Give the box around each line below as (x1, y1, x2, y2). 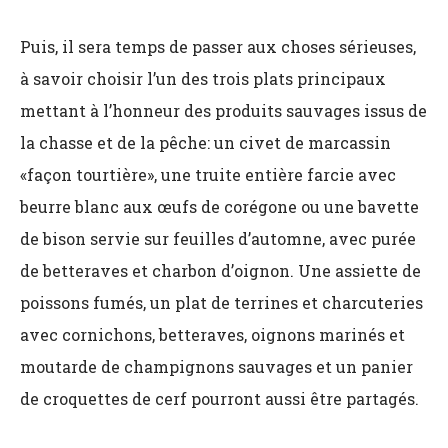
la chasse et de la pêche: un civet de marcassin (20, 132, 391, 153)
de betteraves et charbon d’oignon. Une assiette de (20, 260, 421, 281)
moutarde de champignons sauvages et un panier (20, 356, 413, 377)
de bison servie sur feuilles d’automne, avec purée (20, 228, 416, 249)
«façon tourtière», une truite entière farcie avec (20, 164, 396, 185)
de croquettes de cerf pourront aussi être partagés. (20, 388, 419, 409)
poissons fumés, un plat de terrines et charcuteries (20, 292, 423, 313)
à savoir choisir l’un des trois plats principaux (20, 68, 386, 89)
